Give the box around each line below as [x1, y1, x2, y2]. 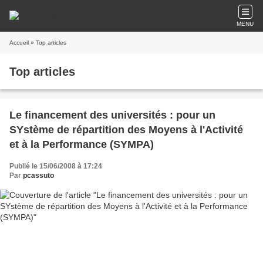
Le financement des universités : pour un [9, 109, 215, 121]
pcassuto [23, 171, 54, 180]
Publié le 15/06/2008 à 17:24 [9, 162, 102, 170]
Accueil [9, 39, 29, 46]
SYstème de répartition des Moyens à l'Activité [9, 124, 243, 136]
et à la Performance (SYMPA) [9, 139, 154, 150]
